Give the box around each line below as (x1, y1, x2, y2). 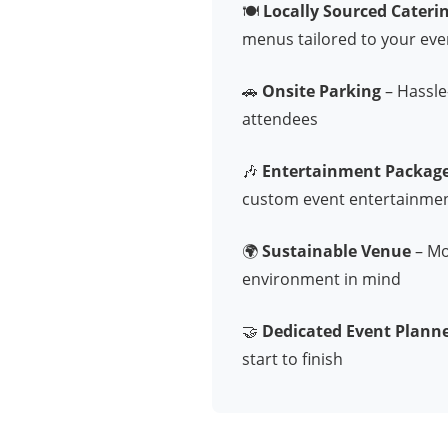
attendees (242, 107, 318, 130)
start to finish (242, 347, 343, 370)
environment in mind (242, 267, 401, 290)
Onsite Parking (262, 79, 381, 102)
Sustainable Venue (262, 239, 411, 262)
